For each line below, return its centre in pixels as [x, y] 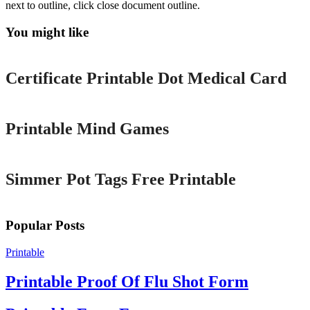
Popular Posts [45, 226]
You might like [47, 33]
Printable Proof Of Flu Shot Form [127, 281]
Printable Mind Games [87, 128]
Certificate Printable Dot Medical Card [146, 78]
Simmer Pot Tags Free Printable [121, 179]
